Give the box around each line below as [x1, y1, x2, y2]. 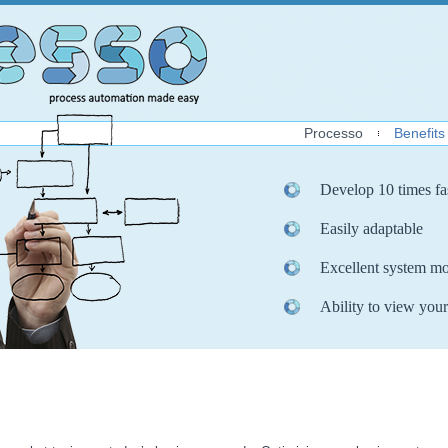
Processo [304, 125, 363, 141]
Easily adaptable [320, 220, 423, 237]
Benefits [394, 125, 445, 141]
